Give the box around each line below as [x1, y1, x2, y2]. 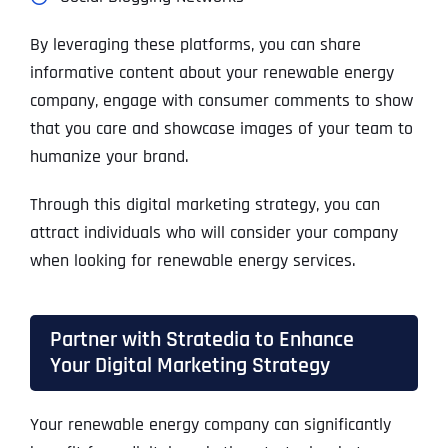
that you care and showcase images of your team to [29, 117, 413, 141]
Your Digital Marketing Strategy [49, 352, 330, 380]
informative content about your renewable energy [29, 61, 394, 85]
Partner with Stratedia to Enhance [49, 326, 354, 354]
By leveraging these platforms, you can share [29, 33, 361, 57]
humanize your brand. [29, 145, 188, 169]
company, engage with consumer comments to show [29, 89, 413, 113]
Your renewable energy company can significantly [29, 413, 391, 437]
